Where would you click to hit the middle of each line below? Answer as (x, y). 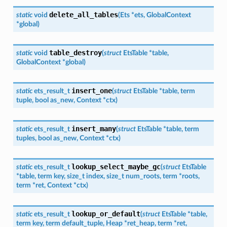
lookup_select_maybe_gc (116, 166)
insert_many (93, 128)
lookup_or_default (106, 214)
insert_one (91, 90)
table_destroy (75, 52)
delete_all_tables (83, 14)
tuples (25, 138)
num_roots (142, 176)
